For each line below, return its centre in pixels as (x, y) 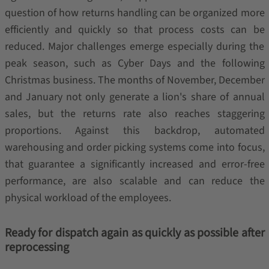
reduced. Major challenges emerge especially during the (134, 47)
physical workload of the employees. (88, 198)
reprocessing (37, 247)
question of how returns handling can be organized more (134, 13)
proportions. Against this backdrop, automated (134, 131)
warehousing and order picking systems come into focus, (134, 147)
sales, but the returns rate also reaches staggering (134, 114)
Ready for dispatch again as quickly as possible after (134, 233)
